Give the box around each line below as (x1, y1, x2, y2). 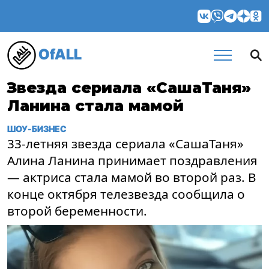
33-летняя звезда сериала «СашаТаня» (7, 135, 244, 152)
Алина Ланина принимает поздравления (7, 152, 258, 169)
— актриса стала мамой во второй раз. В (7, 169, 256, 186)
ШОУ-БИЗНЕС (7, 124, 67, 134)
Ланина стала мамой (7, 97, 184, 115)
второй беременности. (7, 202, 147, 219)
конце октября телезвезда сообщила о (7, 186, 245, 202)
